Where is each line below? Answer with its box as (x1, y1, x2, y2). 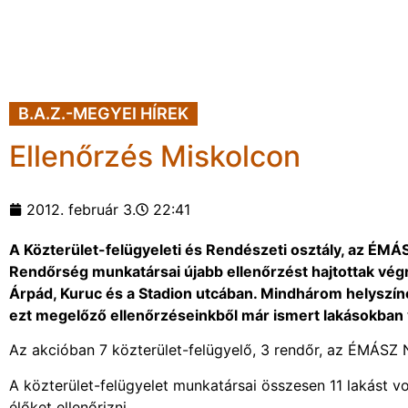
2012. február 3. (26, 200, 136, 219)
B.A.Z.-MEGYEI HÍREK (18, 104, 189, 123)
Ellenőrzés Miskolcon (9, 138, 301, 174)
